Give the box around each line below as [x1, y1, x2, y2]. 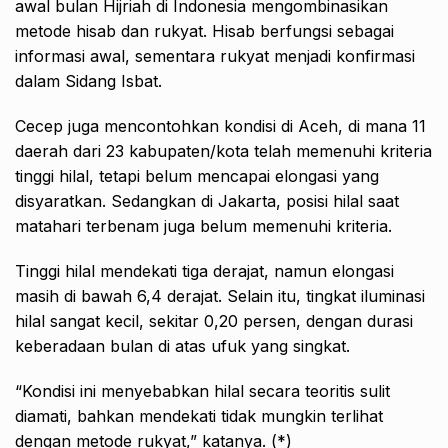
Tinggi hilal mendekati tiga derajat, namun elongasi [15, 261, 394, 282]
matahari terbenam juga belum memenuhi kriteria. [15, 216, 392, 237]
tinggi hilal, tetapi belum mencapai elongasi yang [15, 166, 379, 187]
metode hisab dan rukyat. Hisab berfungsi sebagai [15, 21, 394, 42]
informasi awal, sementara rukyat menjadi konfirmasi [15, 46, 415, 67]
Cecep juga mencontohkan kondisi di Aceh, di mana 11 [15, 116, 426, 137]
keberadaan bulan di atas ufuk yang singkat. [15, 336, 350, 357]
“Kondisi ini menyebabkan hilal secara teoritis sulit [15, 381, 390, 402]
